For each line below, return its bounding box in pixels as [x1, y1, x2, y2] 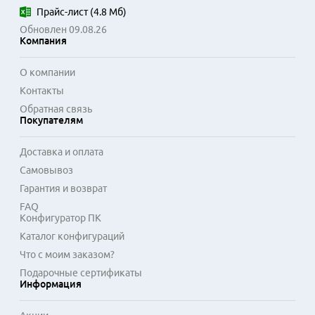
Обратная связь [20, 103, 92, 115]
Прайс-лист [37, 6, 88, 18]
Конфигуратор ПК [20, 212, 101, 224]
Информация [20, 278, 82, 290]
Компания [20, 35, 67, 46]
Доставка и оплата [20, 146, 103, 157]
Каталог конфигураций [20, 231, 124, 242]
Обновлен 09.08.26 [20, 24, 107, 35]
